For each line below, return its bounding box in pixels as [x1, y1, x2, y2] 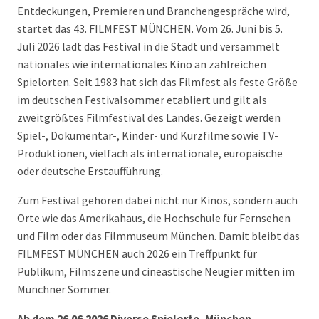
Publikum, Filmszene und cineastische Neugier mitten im [17, 264, 295, 278]
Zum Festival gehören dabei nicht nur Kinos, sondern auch [17, 193, 298, 207]
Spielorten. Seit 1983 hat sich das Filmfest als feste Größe [17, 75, 298, 89]
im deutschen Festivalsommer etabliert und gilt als [17, 93, 267, 107]
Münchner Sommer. [17, 282, 113, 296]
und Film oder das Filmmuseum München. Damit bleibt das [17, 229, 300, 243]
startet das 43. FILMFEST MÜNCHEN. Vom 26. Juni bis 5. [17, 21, 283, 36]
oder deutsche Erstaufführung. [17, 164, 165, 178]
